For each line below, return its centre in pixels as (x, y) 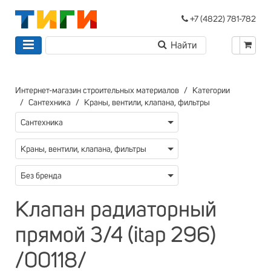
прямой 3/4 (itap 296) (116, 236)
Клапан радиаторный (116, 211)
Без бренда (41, 176)
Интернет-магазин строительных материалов (97, 91)
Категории (211, 91)
